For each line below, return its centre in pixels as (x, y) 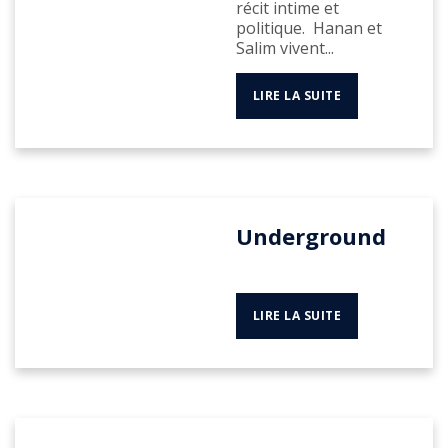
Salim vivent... (284, 48)
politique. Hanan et (308, 28)
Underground (310, 236)
